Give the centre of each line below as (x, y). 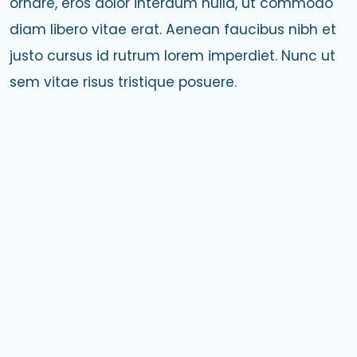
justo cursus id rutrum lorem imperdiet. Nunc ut (173, 55)
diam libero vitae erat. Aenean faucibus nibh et (173, 29)
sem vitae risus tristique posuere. (123, 82)
